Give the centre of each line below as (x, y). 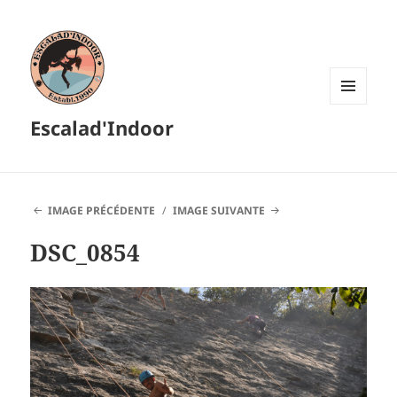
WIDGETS (355, 141)
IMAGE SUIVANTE (219, 211)
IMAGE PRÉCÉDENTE (101, 211)
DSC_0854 (86, 253)
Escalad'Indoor (102, 128)
